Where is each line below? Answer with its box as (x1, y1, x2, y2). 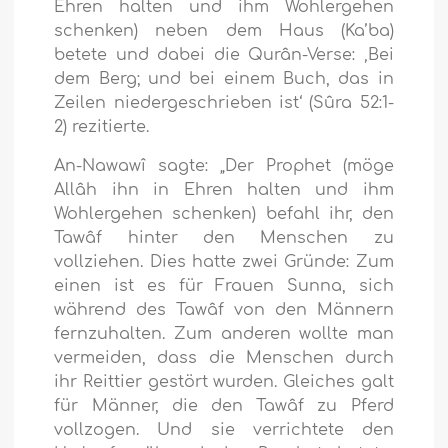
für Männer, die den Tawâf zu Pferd (54, 397, 394, 416)
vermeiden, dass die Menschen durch (54, 349, 394, 368)
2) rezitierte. (54, 118, 150, 137)
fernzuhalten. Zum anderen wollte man (54, 325, 394, 344)
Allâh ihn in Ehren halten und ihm (54, 181, 394, 200)
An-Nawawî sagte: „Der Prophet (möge (54, 157, 394, 176)
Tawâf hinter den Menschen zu (54, 229, 394, 248)
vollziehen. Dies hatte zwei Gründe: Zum (54, 253, 394, 272)
